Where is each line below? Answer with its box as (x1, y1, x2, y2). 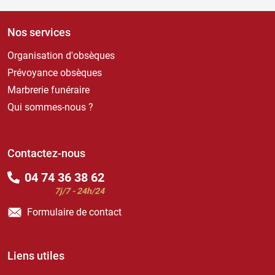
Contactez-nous (7, 147, 85, 160)
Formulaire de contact (27, 206, 122, 219)
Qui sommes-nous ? (7, 101, 93, 114)
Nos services (7, 26, 71, 39)
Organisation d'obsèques (7, 50, 115, 62)
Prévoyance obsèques (7, 67, 102, 79)
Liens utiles (7, 249, 64, 263)
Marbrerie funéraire (7, 84, 90, 96)
